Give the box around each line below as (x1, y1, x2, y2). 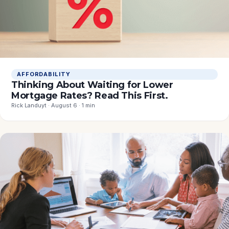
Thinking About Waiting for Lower (11, 79, 173, 91)
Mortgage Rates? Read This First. (11, 90, 168, 102)
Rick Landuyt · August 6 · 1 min (11, 102, 95, 109)
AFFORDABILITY (17, 71, 71, 78)
